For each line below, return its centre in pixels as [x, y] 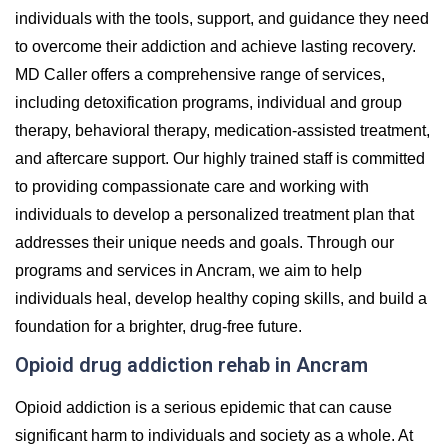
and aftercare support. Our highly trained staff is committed [220, 158]
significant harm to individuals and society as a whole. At [214, 435]
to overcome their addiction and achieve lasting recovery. [215, 46]
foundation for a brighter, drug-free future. [158, 326]
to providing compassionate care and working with [192, 186]
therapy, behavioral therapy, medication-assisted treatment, [222, 130]
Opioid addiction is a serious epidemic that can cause [203, 407]
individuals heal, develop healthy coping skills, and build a [221, 298]
